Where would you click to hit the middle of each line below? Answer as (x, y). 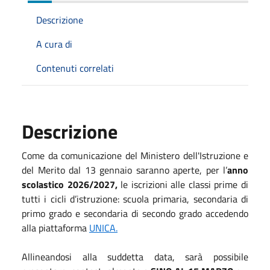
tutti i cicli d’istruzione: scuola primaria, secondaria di (135, 199)
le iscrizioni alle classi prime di (185, 184)
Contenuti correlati (75, 68)
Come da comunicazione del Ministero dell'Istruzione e (135, 155)
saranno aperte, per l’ (181, 170)
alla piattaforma (55, 228)
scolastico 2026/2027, (71, 184)
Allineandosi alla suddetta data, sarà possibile (135, 256)
